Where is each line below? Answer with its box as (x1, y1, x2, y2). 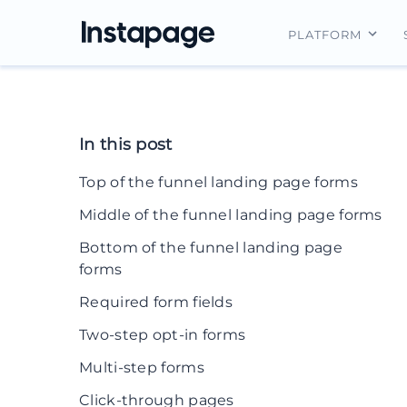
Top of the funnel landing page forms (79, 174, 358, 191)
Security (324, 188, 375, 203)
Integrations (324, 123, 400, 137)
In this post (79, 134, 173, 154)
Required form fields (79, 293, 233, 311)
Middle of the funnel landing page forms (79, 206, 382, 223)
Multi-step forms (79, 359, 204, 376)
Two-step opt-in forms (79, 326, 246, 343)
